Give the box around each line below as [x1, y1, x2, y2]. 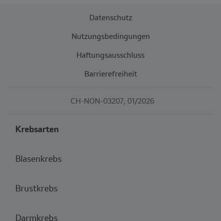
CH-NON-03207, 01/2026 [71, 95, 154, 106]
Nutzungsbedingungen [71, 31, 150, 41]
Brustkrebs [15, 182, 58, 194]
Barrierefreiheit [84, 68, 137, 78]
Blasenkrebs [15, 152, 62, 164]
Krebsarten [15, 123, 59, 135]
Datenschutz [89, 12, 132, 22]
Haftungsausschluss [76, 49, 145, 60]
